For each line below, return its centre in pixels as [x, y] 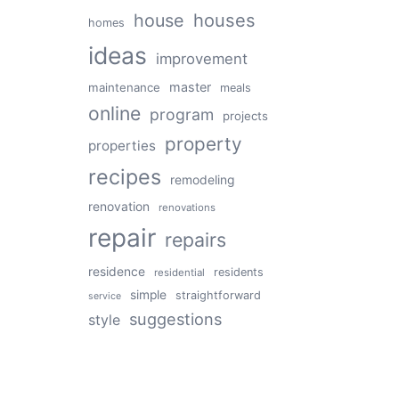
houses [224, 20]
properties [122, 146]
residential [179, 273]
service [104, 296]
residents [238, 272]
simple [148, 295]
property [203, 144]
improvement [201, 59]
